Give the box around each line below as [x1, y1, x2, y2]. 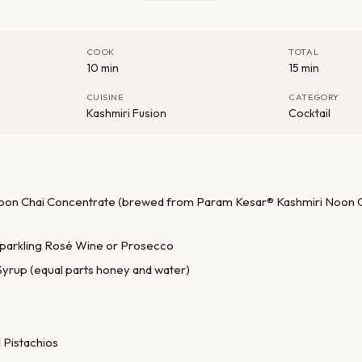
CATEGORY [288, 91, 339, 103]
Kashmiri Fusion [86, 106, 166, 121]
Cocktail [288, 106, 331, 121]
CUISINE [86, 91, 124, 103]
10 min [86, 61, 119, 76]
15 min [288, 61, 320, 76]
